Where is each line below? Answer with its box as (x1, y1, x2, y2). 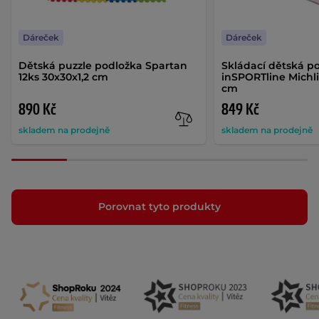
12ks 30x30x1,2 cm (19, 70, 108, 83)
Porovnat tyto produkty (98, 200, 221, 214)
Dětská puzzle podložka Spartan (19, 58, 187, 72)
